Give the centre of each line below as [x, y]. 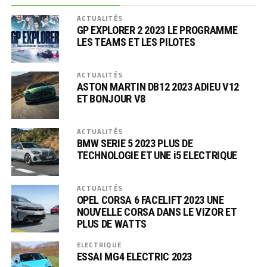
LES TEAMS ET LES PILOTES [136, 42]
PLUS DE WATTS [111, 224]
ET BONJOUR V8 [111, 99]
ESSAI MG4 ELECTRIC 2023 [134, 257]
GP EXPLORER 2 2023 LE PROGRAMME [157, 30]
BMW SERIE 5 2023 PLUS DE [135, 143]
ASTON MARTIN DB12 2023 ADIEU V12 [158, 87]
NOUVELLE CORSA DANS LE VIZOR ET [156, 212]
